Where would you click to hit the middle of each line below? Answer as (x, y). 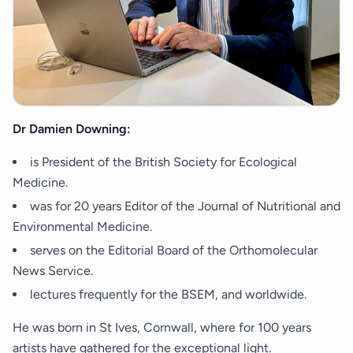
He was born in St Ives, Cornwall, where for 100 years (162, 327)
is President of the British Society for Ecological (163, 162)
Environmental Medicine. (82, 226)
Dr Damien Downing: (72, 128)
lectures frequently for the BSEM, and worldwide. (168, 294)
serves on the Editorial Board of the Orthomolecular (174, 250)
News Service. (53, 270)
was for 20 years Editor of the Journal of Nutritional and (185, 206)
